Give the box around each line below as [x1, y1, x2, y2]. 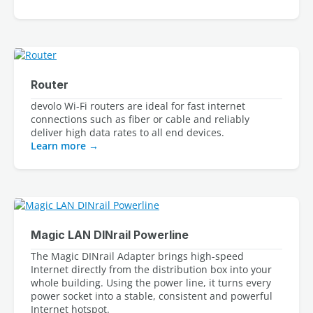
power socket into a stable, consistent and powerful [31, 289, 272, 303]
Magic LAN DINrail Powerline [31, 227, 189, 242]
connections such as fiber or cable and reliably [31, 112, 249, 126]
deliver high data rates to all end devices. [31, 126, 224, 139]
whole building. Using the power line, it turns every [31, 275, 271, 289]
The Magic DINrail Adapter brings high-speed [31, 249, 244, 263]
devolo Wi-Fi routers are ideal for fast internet [31, 99, 245, 112]
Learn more [31, 139, 86, 152]
